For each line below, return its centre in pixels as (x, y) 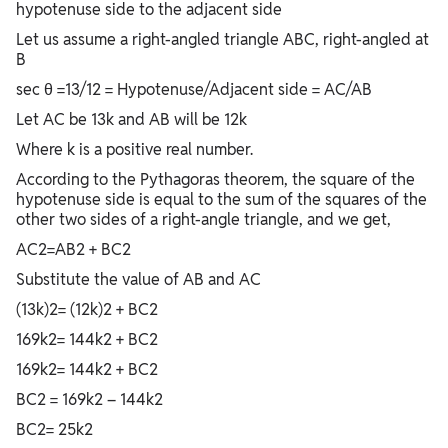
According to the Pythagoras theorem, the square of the (215, 180)
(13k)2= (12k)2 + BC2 (87, 310)
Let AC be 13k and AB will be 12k (131, 120)
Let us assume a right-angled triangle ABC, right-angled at (222, 40)
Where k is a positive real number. (134, 150)
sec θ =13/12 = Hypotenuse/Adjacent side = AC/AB (194, 90)
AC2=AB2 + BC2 (73, 250)
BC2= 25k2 (54, 430)
